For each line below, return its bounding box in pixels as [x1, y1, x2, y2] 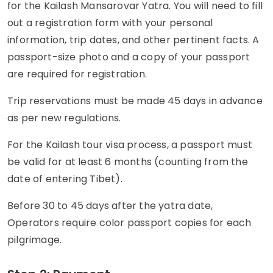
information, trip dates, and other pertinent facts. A [7, 32, 260, 47]
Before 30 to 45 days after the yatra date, [7, 198, 213, 213]
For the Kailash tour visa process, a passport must [7, 137, 253, 152]
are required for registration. [7, 66, 147, 81]
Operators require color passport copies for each [7, 215, 252, 230]
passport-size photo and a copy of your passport [7, 49, 250, 64]
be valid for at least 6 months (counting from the [7, 154, 248, 169]
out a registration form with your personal [7, 15, 213, 30]
